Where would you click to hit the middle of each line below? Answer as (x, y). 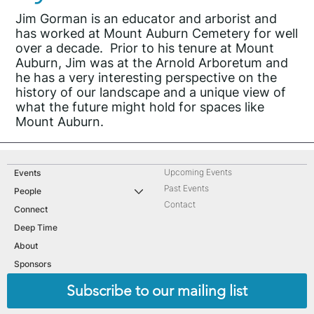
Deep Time (36, 228)
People (28, 191)
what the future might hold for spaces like (140, 107)
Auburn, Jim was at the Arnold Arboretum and (152, 63)
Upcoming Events (198, 172)
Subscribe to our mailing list (157, 291)
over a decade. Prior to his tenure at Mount (145, 48)
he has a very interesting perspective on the (146, 78)
